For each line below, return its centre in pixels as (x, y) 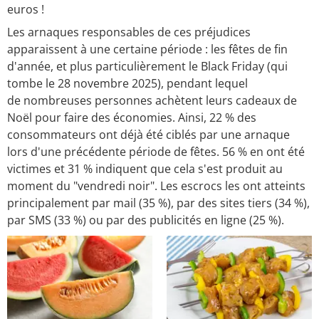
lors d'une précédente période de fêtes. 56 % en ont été (156, 152)
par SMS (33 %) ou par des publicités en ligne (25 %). (147, 220)
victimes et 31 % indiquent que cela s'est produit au (145, 169)
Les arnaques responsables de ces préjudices (129, 32)
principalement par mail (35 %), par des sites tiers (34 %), (158, 203)
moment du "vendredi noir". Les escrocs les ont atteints (156, 186)
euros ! (26, 10)
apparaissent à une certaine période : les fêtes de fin (147, 49)
